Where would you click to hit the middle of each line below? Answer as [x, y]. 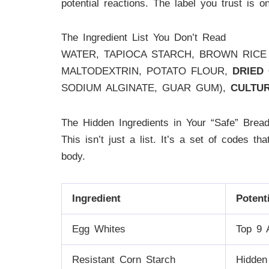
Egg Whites [99, 229]
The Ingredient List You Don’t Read [144, 38]
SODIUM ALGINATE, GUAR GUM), [146, 88]
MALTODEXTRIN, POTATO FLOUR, [147, 71]
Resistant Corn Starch [124, 259]
